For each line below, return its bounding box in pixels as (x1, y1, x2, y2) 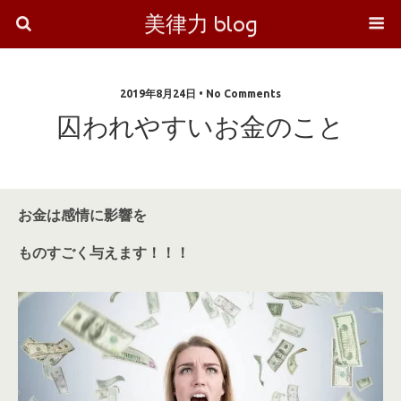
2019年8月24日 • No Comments (120, 88, 281, 99)
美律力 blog (143, 11, 258, 37)
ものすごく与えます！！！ (18, 244, 190, 260)
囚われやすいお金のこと (56, 112, 345, 142)
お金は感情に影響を (18, 207, 147, 223)
